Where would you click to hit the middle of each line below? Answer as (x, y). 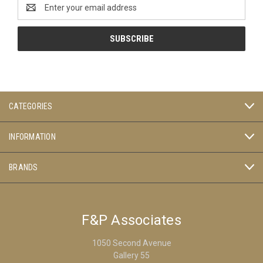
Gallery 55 (131, 255)
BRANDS (23, 167)
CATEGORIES (31, 106)
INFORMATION (32, 136)
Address (33, 13)
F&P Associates (131, 220)
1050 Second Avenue (131, 243)
